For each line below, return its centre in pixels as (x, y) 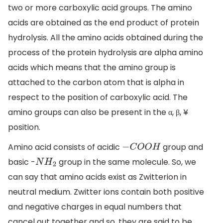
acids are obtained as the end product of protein (104, 23)
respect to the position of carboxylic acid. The (98, 98)
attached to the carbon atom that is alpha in (96, 83)
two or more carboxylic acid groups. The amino (100, 8)
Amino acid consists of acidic (65, 147)
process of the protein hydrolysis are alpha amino (106, 53)
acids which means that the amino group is (92, 68)
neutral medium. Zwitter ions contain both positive (106, 192)
